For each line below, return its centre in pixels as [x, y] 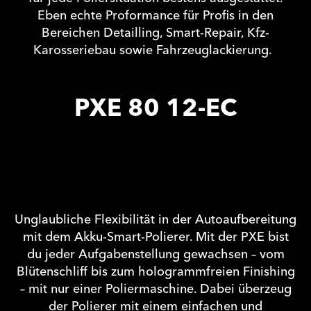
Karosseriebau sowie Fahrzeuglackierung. [155, 50]
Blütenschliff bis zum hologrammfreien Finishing [155, 272]
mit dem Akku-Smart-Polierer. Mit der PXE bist [155, 237]
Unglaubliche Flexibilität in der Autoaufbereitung [155, 220]
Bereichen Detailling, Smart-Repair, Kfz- [155, 33]
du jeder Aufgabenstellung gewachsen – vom [155, 255]
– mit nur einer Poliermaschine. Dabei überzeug [155, 289]
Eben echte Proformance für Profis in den [155, 16]
